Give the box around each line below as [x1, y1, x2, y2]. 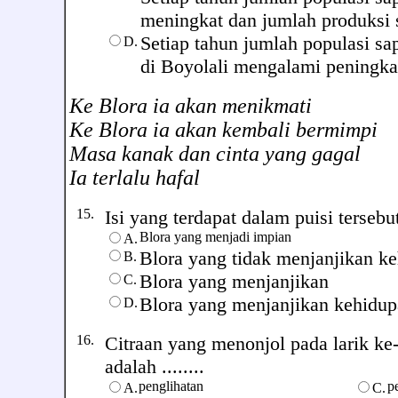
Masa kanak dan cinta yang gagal [69, 142, 361, 165]
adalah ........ [105, 355, 204, 378]
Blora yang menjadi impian [139, 229, 291, 244]
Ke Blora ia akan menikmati [69, 94, 312, 117]
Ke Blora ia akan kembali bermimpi [69, 118, 378, 141]
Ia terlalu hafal [69, 166, 200, 189]
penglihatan [139, 378, 203, 394]
